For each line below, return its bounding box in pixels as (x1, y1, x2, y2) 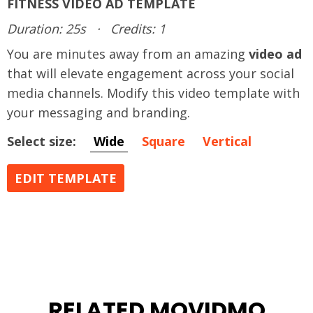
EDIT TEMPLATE (15, 169, 117, 187)
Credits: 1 (110, 20, 166, 37)
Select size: (7, 132, 76, 150)
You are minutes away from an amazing (7, 45, 249, 62)
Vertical (203, 132, 252, 150)
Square (142, 132, 185, 150)
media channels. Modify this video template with (7, 84, 300, 101)
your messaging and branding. (7, 103, 190, 121)
